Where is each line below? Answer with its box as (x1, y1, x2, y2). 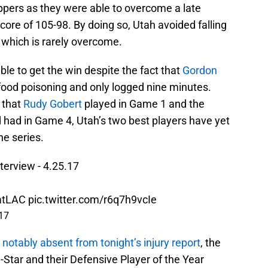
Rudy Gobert (23, 98, 82, 111)
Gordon (182, 64, 217, 77)
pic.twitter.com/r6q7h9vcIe (28, 193, 157, 206)
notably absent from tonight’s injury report (2, 236, 200, 249)
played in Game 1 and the (82, 98, 205, 111)
